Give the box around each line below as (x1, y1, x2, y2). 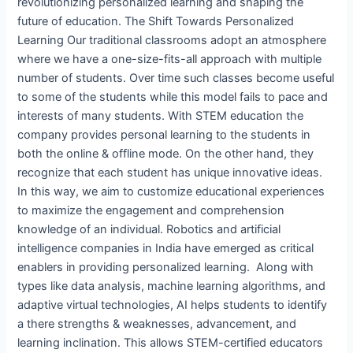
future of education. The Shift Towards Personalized (17, 13, 295, 28)
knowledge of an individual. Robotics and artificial (17, 221, 281, 236)
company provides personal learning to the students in (17, 127, 311, 142)
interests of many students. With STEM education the (17, 108, 304, 123)
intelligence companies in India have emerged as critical (17, 240, 314, 255)
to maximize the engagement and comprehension (17, 203, 285, 217)
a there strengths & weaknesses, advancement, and (17, 316, 297, 331)
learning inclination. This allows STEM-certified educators (17, 335, 324, 350)
